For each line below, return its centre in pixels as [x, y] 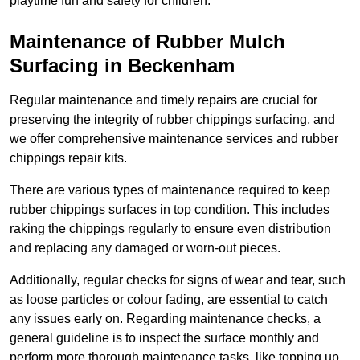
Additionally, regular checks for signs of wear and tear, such [178, 280]
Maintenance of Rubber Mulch [147, 42]
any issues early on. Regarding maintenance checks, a [165, 319]
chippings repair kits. [68, 158]
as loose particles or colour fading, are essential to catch [169, 300]
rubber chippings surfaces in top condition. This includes [170, 210]
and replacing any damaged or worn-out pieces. [145, 248]
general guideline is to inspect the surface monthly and [164, 338]
